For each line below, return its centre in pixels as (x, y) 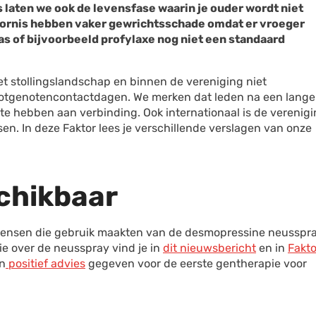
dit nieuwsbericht (209, 248)
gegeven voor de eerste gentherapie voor (196, 263)
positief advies (45, 263)
